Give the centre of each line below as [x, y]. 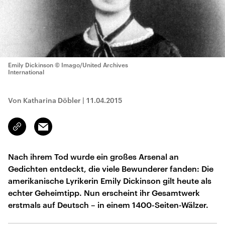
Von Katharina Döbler [44, 100]
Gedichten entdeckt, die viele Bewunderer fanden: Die [111, 168]
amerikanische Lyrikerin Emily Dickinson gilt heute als [110, 181]
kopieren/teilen [41, 131]
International [26, 72]
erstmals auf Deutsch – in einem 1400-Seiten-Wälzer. [108, 205]
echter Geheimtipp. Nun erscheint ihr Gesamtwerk [104, 193]
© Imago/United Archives [91, 65]
